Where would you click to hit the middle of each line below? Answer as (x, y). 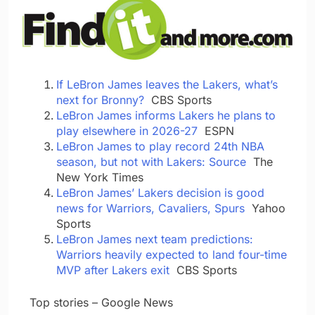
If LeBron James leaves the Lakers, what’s (167, 85)
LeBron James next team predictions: (155, 239)
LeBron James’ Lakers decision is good (160, 193)
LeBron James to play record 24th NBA (160, 147)
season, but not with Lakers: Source (151, 162)
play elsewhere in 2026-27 (127, 131)
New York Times (100, 178)
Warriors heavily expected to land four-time (172, 255)
